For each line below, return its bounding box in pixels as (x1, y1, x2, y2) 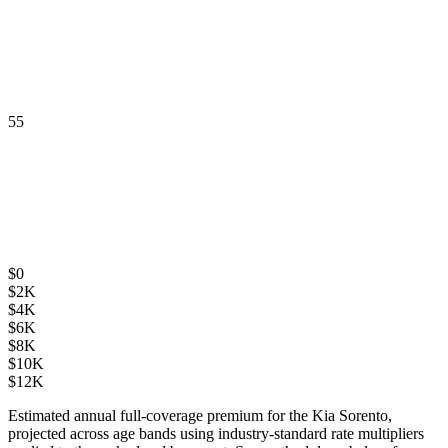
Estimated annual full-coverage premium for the (8, 406, 312, 424)
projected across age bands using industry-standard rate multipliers (8, 424, 424, 442)
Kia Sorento (312, 406, 388, 424)
